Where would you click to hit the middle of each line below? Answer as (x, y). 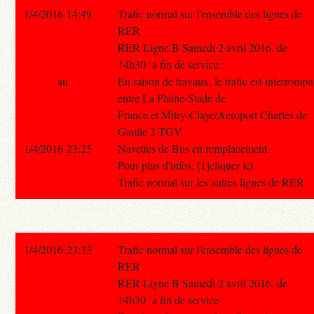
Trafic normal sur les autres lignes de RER (211, 182)
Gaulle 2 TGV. (151, 131)
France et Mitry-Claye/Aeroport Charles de (213, 114)
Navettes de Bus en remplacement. (194, 148)
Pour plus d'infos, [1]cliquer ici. (187, 165)
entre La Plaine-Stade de (172, 97)
